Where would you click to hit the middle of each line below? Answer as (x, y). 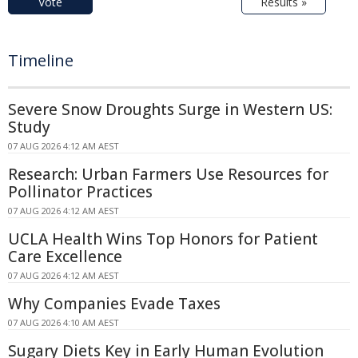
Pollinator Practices (80, 191)
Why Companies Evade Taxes (114, 303)
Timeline (41, 60)
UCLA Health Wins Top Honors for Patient (163, 239)
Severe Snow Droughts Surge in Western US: (170, 109)
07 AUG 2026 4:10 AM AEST (64, 322)
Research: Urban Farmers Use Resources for (168, 174)
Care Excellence (65, 256)
